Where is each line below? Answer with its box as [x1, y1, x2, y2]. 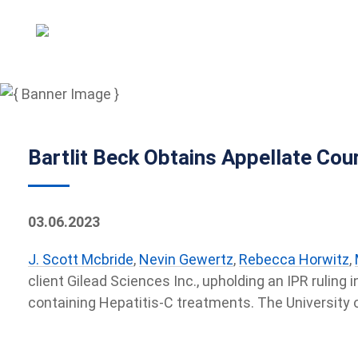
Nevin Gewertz [138, 251, 233, 268]
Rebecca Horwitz [238, 251, 349, 268]
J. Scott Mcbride [27, 251, 133, 268]
